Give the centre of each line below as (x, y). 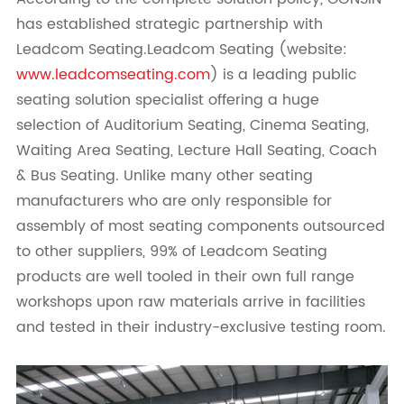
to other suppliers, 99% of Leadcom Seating (171, 251)
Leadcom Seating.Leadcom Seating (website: (181, 49)
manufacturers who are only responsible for (174, 201)
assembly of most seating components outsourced (200, 226)
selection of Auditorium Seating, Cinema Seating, (192, 125)
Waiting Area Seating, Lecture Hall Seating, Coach (196, 150)
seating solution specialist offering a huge (167, 100)
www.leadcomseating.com (113, 74)
